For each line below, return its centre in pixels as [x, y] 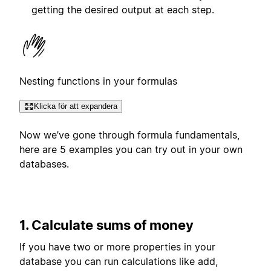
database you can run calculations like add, [119, 261]
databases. [44, 164]
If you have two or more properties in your [117, 247]
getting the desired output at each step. [123, 9]
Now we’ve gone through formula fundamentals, [129, 135]
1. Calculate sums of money [106, 225]
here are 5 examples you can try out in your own [131, 150]
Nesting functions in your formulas [98, 81]
